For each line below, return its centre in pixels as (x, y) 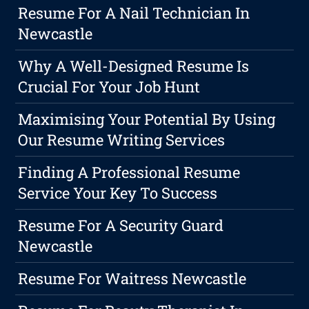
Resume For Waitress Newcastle (132, 279)
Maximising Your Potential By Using (147, 119)
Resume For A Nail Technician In (134, 13)
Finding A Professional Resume (129, 172)
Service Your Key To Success (118, 193)
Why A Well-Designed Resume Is (134, 66)
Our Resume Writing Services (122, 140)
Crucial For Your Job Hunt (109, 87)
